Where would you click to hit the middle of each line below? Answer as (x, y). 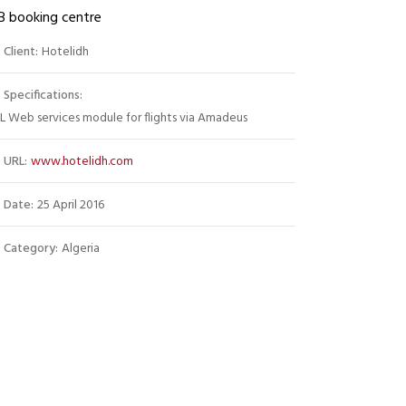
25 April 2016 (71, 205)
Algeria (81, 249)
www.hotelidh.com (82, 162)
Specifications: (43, 96)
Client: (21, 52)
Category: (31, 249)
